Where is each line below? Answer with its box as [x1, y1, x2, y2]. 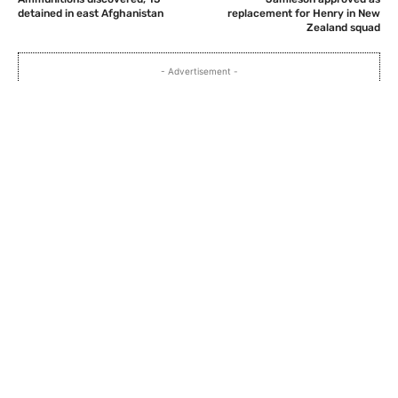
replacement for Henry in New [227, 6, 380, 20]
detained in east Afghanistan [18, 6, 163, 20]
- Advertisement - [160, 65, 238, 76]
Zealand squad [306, 20, 380, 34]
